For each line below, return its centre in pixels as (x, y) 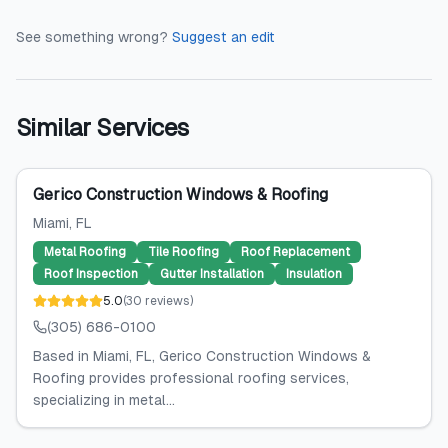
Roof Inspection (91, 274)
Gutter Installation (212, 274)
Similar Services (102, 127)
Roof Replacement (295, 252)
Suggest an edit (223, 37)
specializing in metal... (104, 400)
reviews (167, 301)
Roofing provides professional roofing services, (191, 378)
